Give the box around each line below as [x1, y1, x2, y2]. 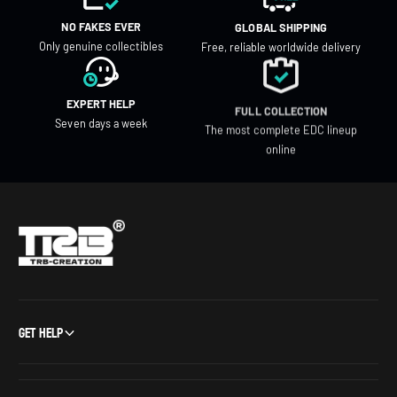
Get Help [19, 320, 63, 346]
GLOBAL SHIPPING [235, 20, 327, 35]
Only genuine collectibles [38, 38, 164, 53]
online [266, 141, 297, 156]
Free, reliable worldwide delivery [200, 40, 362, 55]
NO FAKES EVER [61, 19, 141, 34]
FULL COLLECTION [235, 102, 327, 117]
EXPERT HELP [66, 96, 136, 111]
